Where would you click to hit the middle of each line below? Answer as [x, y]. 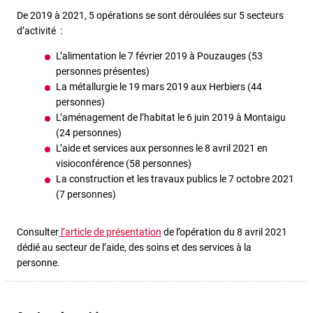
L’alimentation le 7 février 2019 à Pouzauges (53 [159, 56]
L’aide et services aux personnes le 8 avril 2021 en [162, 148]
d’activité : [39, 31]
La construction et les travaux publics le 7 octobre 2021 [175, 179]
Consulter [38, 232]
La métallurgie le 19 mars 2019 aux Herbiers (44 [159, 87]
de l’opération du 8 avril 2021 [224, 232]
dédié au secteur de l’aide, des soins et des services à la [134, 248]
